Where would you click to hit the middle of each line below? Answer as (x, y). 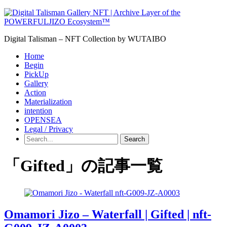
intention (38, 111)
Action (35, 92)
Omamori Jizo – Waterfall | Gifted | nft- (108, 214)
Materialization (48, 102)
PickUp (36, 74)
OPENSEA (43, 120)
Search (135, 139)
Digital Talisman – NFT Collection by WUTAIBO (85, 39)
